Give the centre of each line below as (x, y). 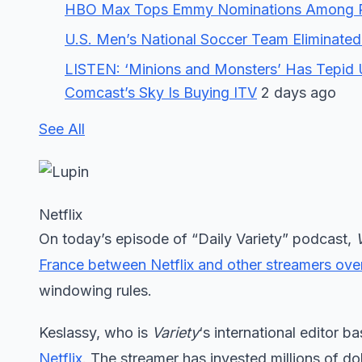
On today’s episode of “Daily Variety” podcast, (197, 239)
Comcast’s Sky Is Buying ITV (161, 93)
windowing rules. (95, 290)
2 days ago (297, 93)
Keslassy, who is (95, 333)
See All (62, 129)
